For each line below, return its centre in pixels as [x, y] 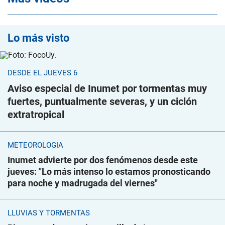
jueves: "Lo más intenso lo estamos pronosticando [109, 172]
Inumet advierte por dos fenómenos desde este [103, 160]
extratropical [36, 115]
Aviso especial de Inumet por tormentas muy [107, 88]
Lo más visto [38, 38]
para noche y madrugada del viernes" [83, 183]
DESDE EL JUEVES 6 [42, 73]
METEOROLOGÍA [35, 145]
